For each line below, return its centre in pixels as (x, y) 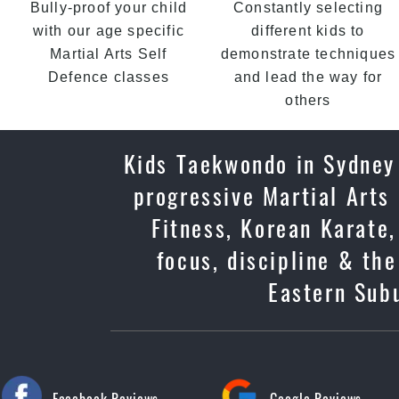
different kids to (308, 31)
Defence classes (109, 77)
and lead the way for (308, 77)
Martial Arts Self (109, 54)
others (308, 100)
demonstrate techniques (308, 54)
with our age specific (109, 31)
